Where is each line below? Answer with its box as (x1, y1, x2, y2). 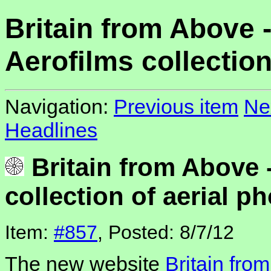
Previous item (114, 95, 238, 119)
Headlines (5, 119, 97, 142)
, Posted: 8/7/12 (97, 221, 234, 244)
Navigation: (5, 95, 114, 119)
